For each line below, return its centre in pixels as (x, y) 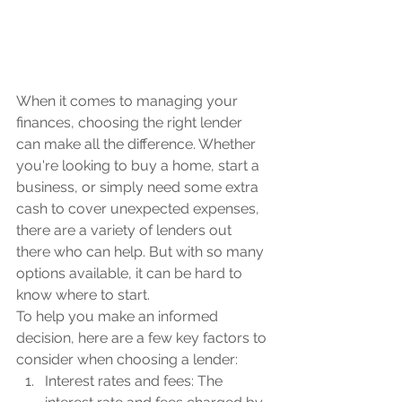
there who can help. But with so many (142, 252)
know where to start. (83, 295)
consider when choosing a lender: (127, 360)
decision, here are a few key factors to (143, 338)
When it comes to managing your (129, 101)
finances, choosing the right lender (131, 123)
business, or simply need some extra (139, 188)
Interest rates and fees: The (135, 381)
